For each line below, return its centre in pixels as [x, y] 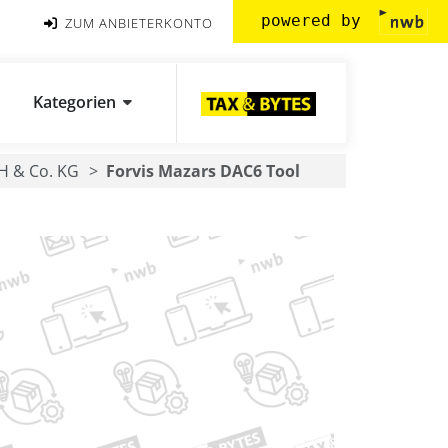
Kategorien [74, 102]
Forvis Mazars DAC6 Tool [203, 171]
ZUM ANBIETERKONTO [137, 22]
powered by [316, 20]
